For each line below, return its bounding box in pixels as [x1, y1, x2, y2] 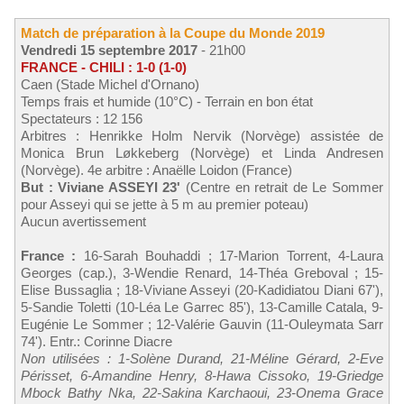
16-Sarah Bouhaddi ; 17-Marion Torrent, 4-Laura [76, 247, 384, 263]
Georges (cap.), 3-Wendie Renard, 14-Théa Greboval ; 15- [21, 264, 383, 280]
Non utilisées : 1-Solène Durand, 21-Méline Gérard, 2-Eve [21, 350, 383, 366]
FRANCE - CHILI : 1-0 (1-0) [21, 59, 187, 75]
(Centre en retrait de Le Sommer [180, 179, 384, 195]
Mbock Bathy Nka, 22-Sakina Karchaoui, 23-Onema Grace [21, 384, 383, 400]
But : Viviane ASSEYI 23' [21, 179, 181, 195]
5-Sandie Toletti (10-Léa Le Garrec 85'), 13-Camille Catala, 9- [21, 298, 383, 315]
